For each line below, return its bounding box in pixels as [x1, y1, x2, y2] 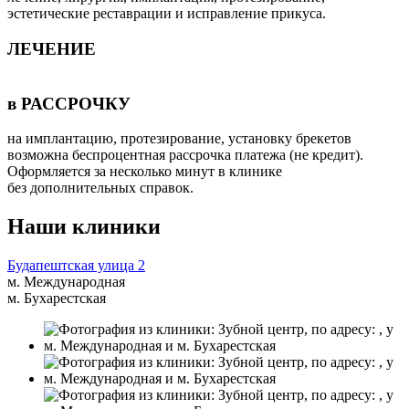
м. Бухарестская [7, 290, 106, 307]
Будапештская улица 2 [7, 257, 145, 274]
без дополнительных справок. [7, 180, 194, 196]
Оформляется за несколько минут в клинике [7, 163, 282, 180]
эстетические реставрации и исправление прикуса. [7, 5, 326, 22]
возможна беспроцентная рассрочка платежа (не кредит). [7, 147, 363, 163]
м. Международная [7, 274, 125, 290]
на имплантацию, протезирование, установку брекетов [7, 131, 351, 147]
